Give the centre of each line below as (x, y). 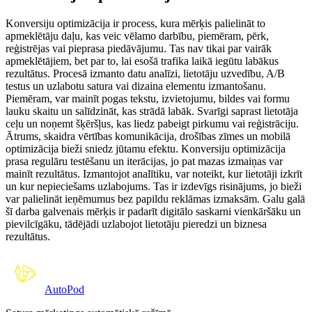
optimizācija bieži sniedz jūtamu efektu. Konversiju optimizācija (146, 148)
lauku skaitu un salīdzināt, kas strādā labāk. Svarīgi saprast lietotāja (152, 111)
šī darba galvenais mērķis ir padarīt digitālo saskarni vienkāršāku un (153, 211)
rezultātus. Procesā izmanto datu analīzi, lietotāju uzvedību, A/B (145, 73)
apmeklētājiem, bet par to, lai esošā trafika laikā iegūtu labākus (142, 61)
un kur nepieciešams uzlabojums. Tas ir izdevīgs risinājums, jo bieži (154, 186)
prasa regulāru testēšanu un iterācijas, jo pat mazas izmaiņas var (144, 161)
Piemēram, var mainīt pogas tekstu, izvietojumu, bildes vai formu (148, 98)
